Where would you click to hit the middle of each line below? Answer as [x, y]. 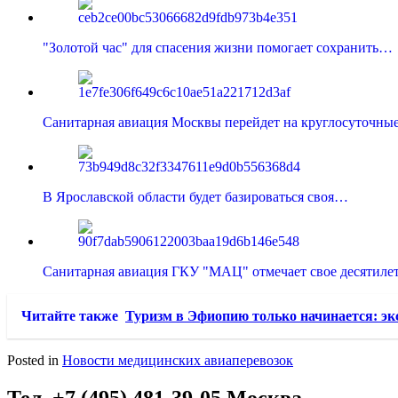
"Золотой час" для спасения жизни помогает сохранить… [218, 48]
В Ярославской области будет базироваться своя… [195, 197]
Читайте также [70, 316]
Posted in [35, 361]
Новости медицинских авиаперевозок [178, 361]
